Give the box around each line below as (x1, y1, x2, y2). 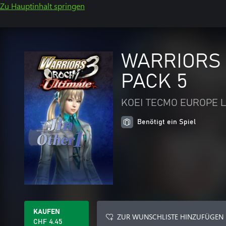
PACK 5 (121, 72, 188, 92)
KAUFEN (33, 208, 60, 215)
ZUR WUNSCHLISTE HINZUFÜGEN (117, 212, 223, 221)
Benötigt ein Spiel (137, 119, 196, 126)
